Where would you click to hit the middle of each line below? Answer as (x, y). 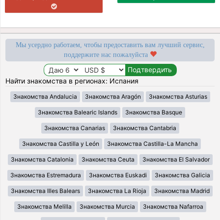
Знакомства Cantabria (144, 128)
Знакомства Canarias (74, 128)
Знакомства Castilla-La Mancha (152, 143)
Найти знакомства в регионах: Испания (72, 81)
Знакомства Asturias (178, 96)
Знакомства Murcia (107, 206)
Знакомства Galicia (182, 175)
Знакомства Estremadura (45, 175)
